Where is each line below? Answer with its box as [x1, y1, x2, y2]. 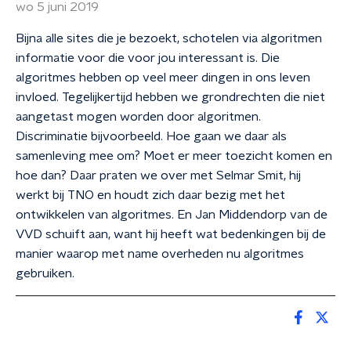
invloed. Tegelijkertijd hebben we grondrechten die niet [16, 91, 325, 103]
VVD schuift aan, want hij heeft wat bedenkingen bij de [16, 228, 326, 241]
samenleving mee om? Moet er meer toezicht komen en [16, 150, 332, 162]
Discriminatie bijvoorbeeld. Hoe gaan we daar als [16, 130, 287, 143]
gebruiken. [16, 267, 74, 280]
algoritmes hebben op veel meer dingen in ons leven [16, 71, 310, 84]
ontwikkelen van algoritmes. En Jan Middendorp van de [16, 208, 327, 221]
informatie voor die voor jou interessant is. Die [16, 52, 280, 64]
